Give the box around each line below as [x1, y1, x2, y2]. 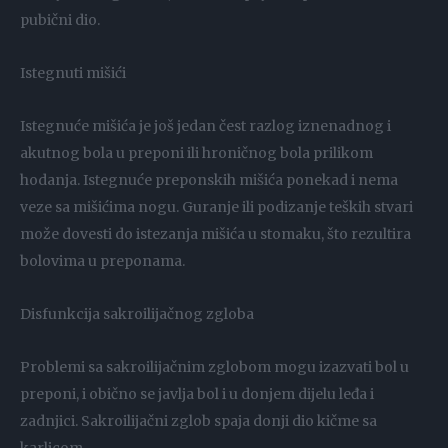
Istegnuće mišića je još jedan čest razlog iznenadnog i [20, 117, 391, 136]
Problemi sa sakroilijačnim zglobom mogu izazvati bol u [20, 358, 409, 377]
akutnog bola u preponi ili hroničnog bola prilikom [20, 144, 373, 163]
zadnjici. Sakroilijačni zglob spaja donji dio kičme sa [20, 412, 377, 431]
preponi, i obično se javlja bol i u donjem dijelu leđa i [20, 385, 374, 404]
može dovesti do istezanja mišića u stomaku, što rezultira [20, 225, 411, 244]
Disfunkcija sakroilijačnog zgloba [20, 305, 254, 324]
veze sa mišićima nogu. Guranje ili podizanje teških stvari [20, 198, 413, 217]
